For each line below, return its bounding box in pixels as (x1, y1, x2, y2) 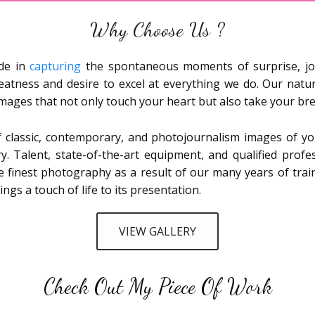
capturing (30, 58, 82, 75)
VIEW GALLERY (119, 224, 196, 240)
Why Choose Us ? (90, 17, 225, 42)
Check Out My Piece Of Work (43, 274, 272, 300)
